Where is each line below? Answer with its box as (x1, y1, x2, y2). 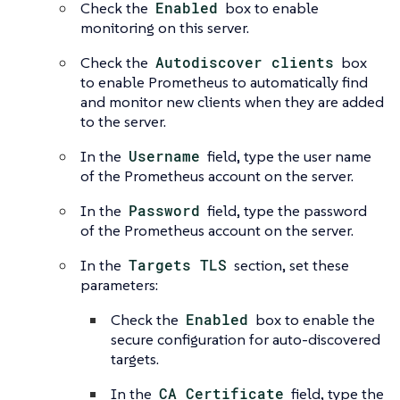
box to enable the (252, 310, 376, 330)
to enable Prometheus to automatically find (80, 72, 368, 93)
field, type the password (204, 201, 368, 221)
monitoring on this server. (80, 18, 249, 38)
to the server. (80, 112, 166, 132)
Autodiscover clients (155, 53, 335, 72)
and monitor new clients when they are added (80, 92, 384, 112)
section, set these (230, 255, 350, 276)
